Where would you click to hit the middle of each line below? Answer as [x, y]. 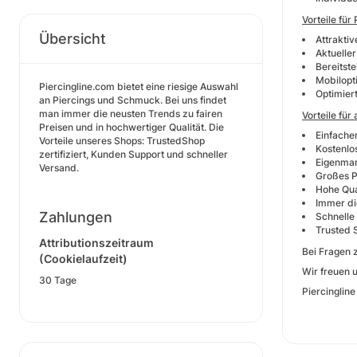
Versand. [59, 168]
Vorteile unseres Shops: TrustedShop [122, 141]
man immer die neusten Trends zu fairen [131, 114]
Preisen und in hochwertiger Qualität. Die [131, 127]
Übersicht [73, 39]
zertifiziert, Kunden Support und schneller [133, 154]
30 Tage [58, 280]
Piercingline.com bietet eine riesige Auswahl [139, 86]
